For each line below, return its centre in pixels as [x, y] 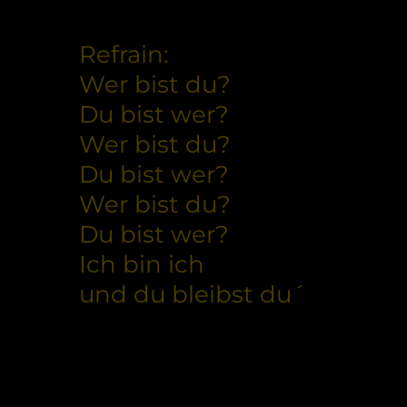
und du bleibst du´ [193, 294]
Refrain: [124, 54]
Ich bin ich [142, 264]
